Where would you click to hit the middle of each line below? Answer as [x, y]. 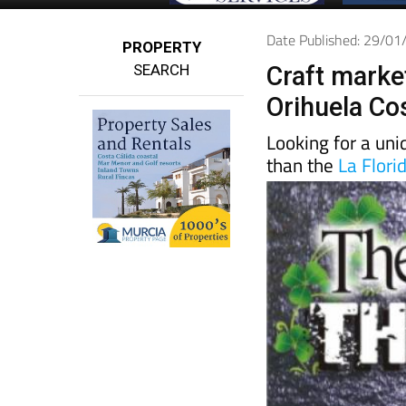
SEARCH [162, 103]
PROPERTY [161, 80]
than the [303, 198]
